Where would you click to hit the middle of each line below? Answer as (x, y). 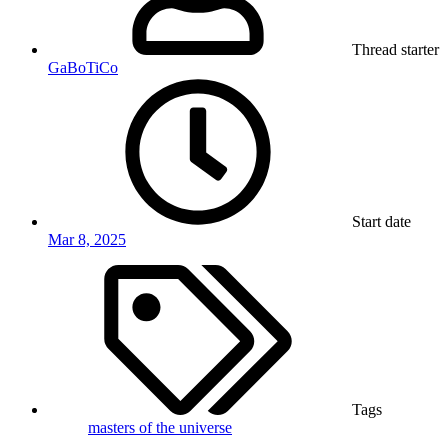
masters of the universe (160, 428)
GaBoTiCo (83, 68)
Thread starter (395, 50)
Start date (381, 222)
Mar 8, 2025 (87, 240)
